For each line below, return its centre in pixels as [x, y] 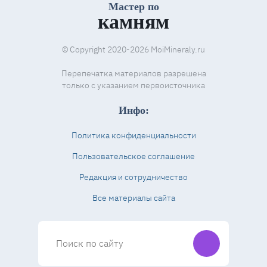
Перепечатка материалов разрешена [133, 73]
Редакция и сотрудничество [133, 177]
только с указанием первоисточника [133, 85]
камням [133, 22]
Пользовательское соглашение [133, 156]
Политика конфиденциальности [133, 135]
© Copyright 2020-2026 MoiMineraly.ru [133, 49]
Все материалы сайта [133, 198]
